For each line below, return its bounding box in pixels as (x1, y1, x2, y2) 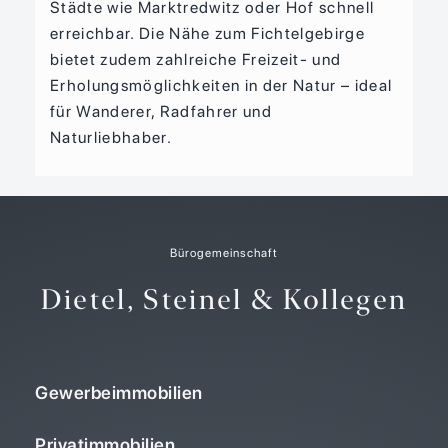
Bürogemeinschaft (169, 246, 278, 261)
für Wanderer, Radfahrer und (50, 102, 273, 122)
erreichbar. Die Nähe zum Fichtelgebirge (50, 24, 366, 44)
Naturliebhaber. (50, 128, 173, 148)
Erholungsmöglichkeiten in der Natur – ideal (50, 76, 393, 96)
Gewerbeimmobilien (35, 382, 203, 404)
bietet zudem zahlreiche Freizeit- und (50, 50, 342, 70)
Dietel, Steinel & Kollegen (40, 282, 408, 317)
